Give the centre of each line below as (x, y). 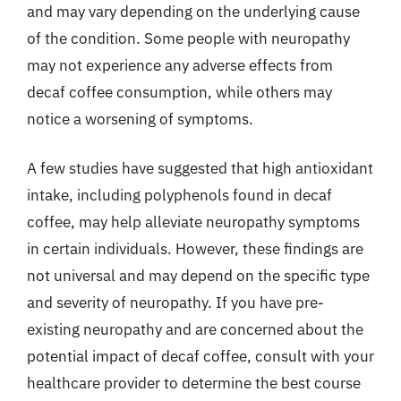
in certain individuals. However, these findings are (195, 249)
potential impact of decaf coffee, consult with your (200, 356)
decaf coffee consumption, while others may (179, 92)
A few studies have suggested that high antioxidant (200, 168)
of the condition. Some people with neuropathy (188, 38)
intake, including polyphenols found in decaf (179, 195)
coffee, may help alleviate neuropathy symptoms (193, 222)
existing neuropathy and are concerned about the (195, 329)
